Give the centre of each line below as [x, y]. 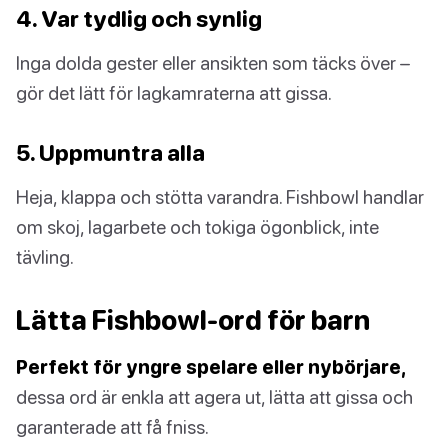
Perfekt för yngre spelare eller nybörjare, [211, 367]
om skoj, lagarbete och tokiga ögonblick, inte [197, 227]
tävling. [45, 257]
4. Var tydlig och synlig [139, 19]
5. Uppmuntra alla [110, 153]
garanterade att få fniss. [112, 427]
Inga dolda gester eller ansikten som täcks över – [213, 63]
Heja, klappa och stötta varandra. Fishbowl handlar [220, 197]
